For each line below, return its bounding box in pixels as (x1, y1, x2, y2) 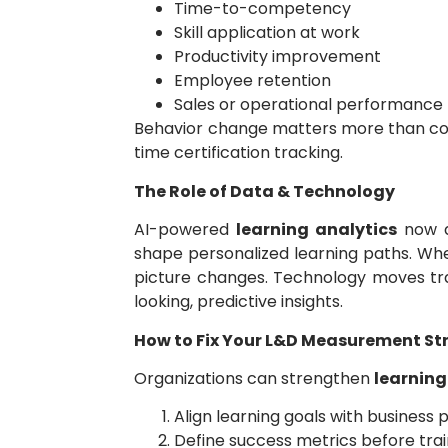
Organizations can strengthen (134, 366, 375, 390)
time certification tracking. (134, 141, 344, 165)
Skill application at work (174, 21, 361, 45)
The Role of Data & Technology (134, 179, 396, 203)
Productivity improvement (174, 45, 382, 69)
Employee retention (174, 69, 332, 93)
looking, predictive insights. (134, 290, 344, 314)
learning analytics (236, 218, 398, 242)
